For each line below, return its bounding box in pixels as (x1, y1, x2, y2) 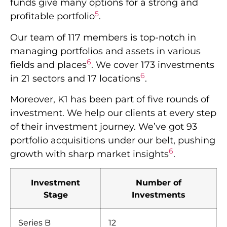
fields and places (10, 59, 87, 70)
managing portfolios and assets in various (10, 45, 201, 57)
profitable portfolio (10, 11, 95, 22)
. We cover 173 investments (91, 59, 214, 70)
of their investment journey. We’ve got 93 (10, 121, 197, 133)
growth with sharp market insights (10, 148, 169, 160)
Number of (136, 177, 181, 188)
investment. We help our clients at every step (10, 107, 216, 119)
